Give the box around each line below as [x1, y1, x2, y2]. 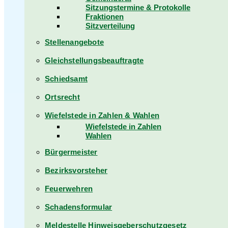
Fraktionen [85, 12, 124, 21]
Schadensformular [45, 203, 112, 211]
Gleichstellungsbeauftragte [45, 56, 144, 65]
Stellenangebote [45, 38, 104, 46]
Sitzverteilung [85, 21, 135, 30]
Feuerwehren [45, 184, 93, 193]
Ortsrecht [45, 93, 80, 101]
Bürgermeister [45, 148, 98, 156]
